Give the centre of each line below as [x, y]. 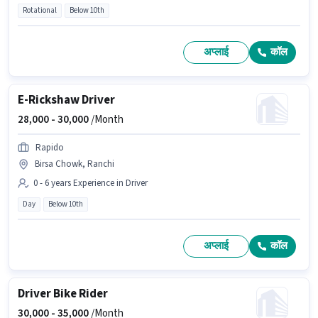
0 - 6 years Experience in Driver [91, 183]
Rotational [40, 10]
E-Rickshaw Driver [66, 100]
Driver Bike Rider [63, 294]
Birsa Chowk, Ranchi [75, 164]
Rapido [50, 147]
